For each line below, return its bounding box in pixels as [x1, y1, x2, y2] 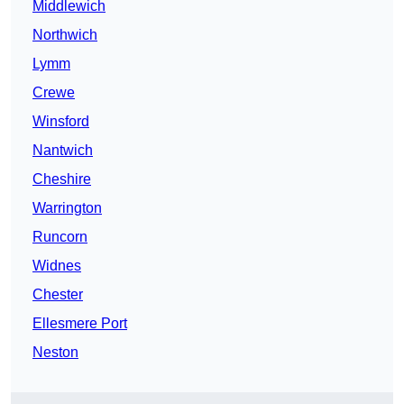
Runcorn [32, 229, 87, 245]
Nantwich [32, 142, 93, 159]
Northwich [32, 27, 97, 43]
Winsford [32, 114, 89, 130]
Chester [32, 287, 83, 303]
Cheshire [32, 171, 91, 188]
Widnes [32, 258, 81, 274]
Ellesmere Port [32, 316, 127, 332]
